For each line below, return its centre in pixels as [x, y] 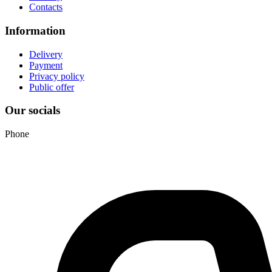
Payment [46, 65]
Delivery [46, 54]
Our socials [32, 110]
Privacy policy [57, 76]
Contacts [46, 7]
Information [35, 30]
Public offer [52, 87]
